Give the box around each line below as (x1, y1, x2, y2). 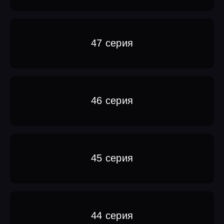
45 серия (90, 152, 133, 164)
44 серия (90, 210, 133, 221)
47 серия (90, 37, 133, 49)
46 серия (90, 95, 133, 106)
